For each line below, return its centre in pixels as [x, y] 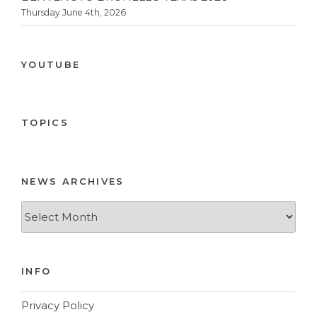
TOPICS [45, 123]
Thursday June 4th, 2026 [74, 13]
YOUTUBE [51, 64]
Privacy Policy [58, 306]
